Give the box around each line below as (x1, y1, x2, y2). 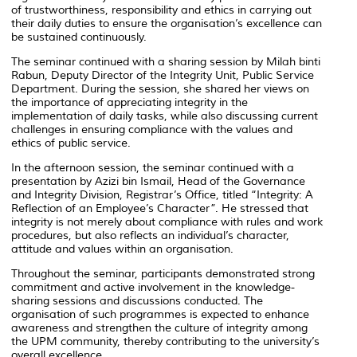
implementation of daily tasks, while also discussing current (11, 108, 318, 123)
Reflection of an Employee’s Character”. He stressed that (11, 201, 308, 215)
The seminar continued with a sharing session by (11, 54, 266, 69)
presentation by (11, 174, 95, 188)
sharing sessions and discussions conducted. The (11, 293, 263, 308)
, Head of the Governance (171, 174, 305, 188)
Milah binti (266, 54, 320, 69)
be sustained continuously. (11, 29, 147, 44)
